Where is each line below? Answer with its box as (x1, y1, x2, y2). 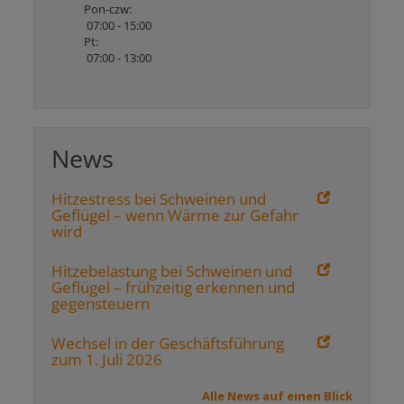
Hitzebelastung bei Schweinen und (51, 260, 293, 281)
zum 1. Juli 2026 (51, 348, 163, 370)
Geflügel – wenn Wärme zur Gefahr (51, 204, 299, 225)
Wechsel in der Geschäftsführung (51, 332, 285, 353)
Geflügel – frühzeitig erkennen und (51, 276, 296, 298)
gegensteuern (51, 292, 151, 314)
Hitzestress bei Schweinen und (51, 188, 267, 209)
